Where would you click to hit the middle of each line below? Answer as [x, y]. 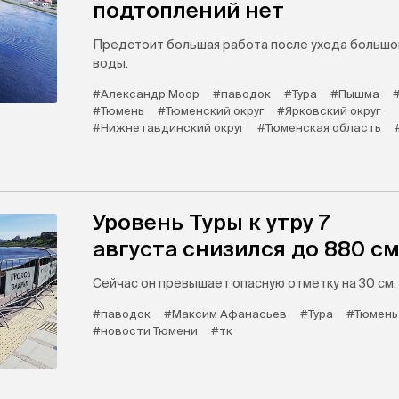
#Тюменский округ [211, 111]
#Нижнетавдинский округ [168, 128]
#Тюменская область [319, 128]
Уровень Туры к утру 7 [212, 223]
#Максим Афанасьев [225, 314]
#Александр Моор [146, 94]
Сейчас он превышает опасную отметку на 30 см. [244, 284]
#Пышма [355, 94]
